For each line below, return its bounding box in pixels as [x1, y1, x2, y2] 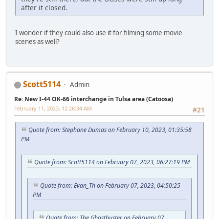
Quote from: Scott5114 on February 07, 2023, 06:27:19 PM [34, 158, 190, 167]
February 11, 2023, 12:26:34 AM [14, 105, 92, 112]
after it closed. [21, 2, 67, 12]
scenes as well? [15, 37, 60, 46]
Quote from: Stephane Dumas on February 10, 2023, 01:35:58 [28, 126, 192, 134]
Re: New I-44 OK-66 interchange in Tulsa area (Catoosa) [14, 95, 173, 104]
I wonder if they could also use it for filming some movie [15, 28, 182, 37]
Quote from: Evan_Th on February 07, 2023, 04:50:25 [40, 181, 180, 190]
